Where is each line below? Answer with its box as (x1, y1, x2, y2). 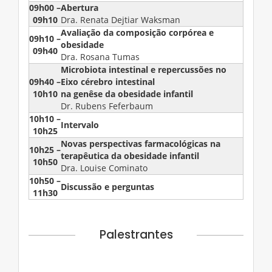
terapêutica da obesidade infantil (61, 150, 199, 162)
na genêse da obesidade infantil (61, 88, 193, 100)
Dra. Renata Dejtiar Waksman (61, 14, 180, 26)
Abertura (61, 2, 98, 14)
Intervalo (61, 119, 99, 131)
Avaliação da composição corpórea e (61, 27, 214, 39)
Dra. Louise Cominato (61, 162, 148, 174)
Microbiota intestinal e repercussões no (61, 64, 226, 76)
